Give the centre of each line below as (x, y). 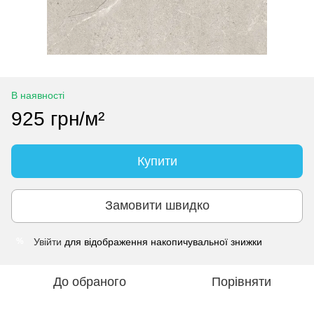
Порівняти (241, 281)
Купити (157, 161)
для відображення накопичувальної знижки (162, 241)
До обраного (90, 281)
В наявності (38, 95)
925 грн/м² (58, 118)
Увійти (48, 241)
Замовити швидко (157, 206)
